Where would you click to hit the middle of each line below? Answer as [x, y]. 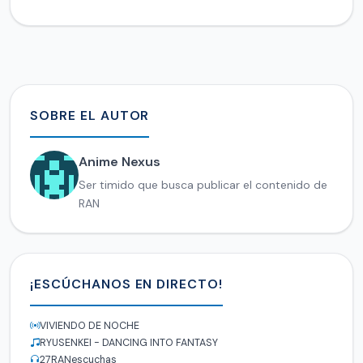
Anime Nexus [120, 162]
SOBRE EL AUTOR [90, 116]
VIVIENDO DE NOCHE [90, 326]
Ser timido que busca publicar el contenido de [203, 185]
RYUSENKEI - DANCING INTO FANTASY [129, 343]
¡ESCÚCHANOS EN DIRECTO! [127, 284]
